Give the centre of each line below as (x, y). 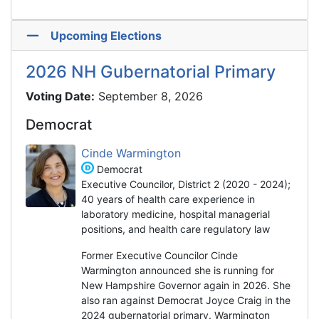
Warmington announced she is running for (178, 270)
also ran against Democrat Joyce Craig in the (186, 300)
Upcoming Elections (106, 35)
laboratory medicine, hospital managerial (176, 214)
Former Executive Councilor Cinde (159, 255)
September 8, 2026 (151, 96)
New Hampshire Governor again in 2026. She (186, 285)
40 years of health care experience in (168, 199)
